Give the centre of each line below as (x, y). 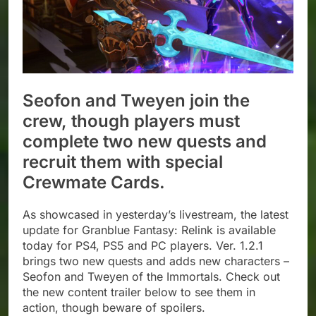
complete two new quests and (145, 142)
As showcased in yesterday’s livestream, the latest (156, 215)
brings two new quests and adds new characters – (156, 261)
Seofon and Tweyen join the (136, 101)
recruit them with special (123, 162)
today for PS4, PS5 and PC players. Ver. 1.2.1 (143, 246)
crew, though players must (131, 121)
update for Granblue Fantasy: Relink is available (149, 230)
